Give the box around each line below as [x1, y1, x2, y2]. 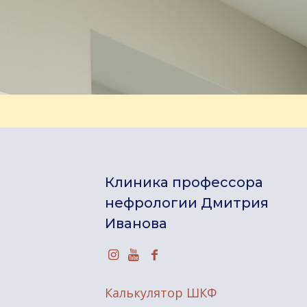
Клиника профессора [104, 174, 263, 191]
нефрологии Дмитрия [104, 195, 269, 211]
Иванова [104, 215, 167, 232]
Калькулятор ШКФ [104, 284, 217, 301]
